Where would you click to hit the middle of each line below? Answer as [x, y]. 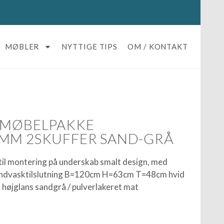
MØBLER [22, 46]
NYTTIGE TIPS [90, 46]
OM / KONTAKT [158, 46]
